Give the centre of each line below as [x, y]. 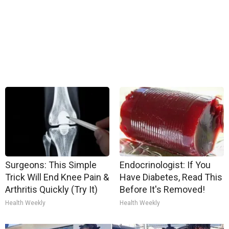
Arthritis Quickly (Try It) [51, 189]
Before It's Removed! [162, 189]
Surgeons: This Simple [51, 165]
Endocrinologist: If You [165, 165]
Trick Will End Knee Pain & [57, 177]
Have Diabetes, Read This [171, 177]
